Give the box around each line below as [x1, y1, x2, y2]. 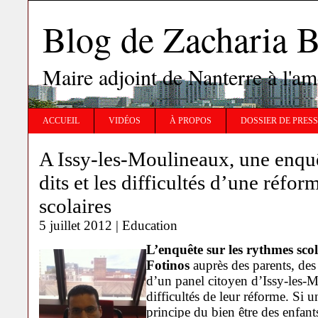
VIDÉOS [109, 116, 141, 126]
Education [122, 218, 177, 233]
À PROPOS [170, 116, 212, 126]
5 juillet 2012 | [39, 218, 122, 233]
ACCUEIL [43, 116, 79, 126]
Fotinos [146, 258, 190, 273]
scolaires [39, 194, 111, 217]
